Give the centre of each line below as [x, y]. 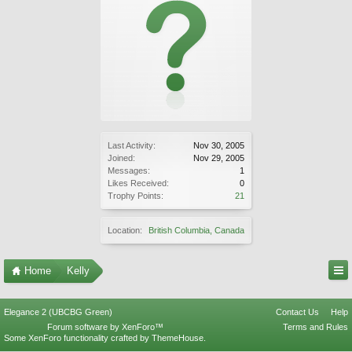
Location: [125, 230]
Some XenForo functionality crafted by [78, 338]
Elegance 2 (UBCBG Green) [58, 312]
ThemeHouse [178, 338]
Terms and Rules [315, 327]
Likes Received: [138, 183]
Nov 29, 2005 [219, 158]
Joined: [121, 158]
